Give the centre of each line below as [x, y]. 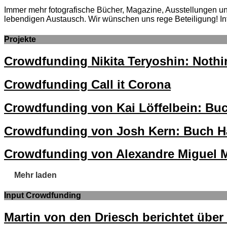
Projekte [20, 39]
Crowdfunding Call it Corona [87, 84]
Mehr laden [35, 175]
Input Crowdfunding [43, 195]
